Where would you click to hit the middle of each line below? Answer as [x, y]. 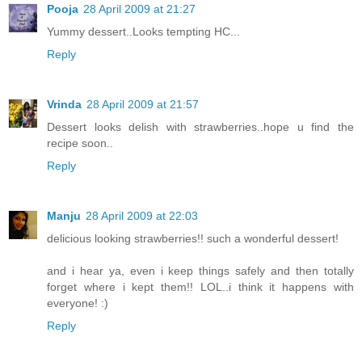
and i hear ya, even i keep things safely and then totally [200, 270]
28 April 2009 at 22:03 [142, 215]
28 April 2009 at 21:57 [143, 104]
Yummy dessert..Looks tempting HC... [143, 31]
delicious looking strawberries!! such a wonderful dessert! [193, 238]
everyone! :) [78, 303]
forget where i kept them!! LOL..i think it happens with [200, 286]
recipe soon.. [80, 143]
